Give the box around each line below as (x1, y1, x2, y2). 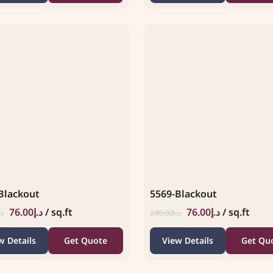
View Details (161, 234, 213, 246)
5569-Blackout (150, 186, 217, 200)
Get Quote (63, 234, 107, 246)
